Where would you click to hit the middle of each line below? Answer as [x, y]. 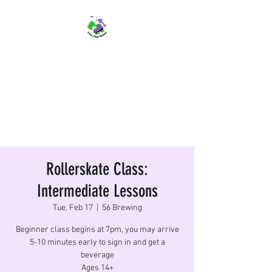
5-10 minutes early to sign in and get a [97, 242]
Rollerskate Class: [97, 169]
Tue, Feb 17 [73, 208]
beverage [97, 255]
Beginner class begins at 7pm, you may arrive [97, 229]
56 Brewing [122, 208]
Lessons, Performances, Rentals [97, 87]
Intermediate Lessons [97, 191]
